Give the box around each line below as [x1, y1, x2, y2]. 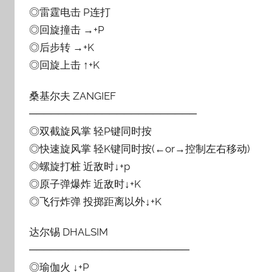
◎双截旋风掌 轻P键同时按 [29, 124, 152, 137]
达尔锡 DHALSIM [29, 225, 108, 238]
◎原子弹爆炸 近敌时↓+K [29, 177, 141, 190]
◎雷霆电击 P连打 [29, 6, 110, 19]
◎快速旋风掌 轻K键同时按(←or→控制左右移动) [29, 142, 250, 155]
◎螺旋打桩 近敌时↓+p [29, 160, 130, 172]
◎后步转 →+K [29, 41, 94, 54]
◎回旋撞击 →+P [29, 24, 104, 36]
